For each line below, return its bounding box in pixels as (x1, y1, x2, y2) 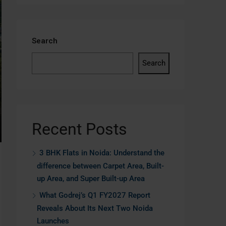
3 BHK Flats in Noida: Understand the (39, 148, 164, 157)
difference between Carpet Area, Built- (37, 161, 164, 171)
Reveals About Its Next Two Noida (37, 204, 153, 213)
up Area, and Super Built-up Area (37, 174, 145, 183)
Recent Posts (32, 120, 127, 139)
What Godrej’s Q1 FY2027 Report (39, 191, 150, 200)
